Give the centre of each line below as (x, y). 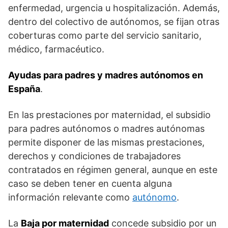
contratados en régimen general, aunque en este (113, 169)
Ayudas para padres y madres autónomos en (106, 75)
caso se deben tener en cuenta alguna (90, 183)
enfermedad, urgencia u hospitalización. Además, (114, 8)
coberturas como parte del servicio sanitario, (105, 35)
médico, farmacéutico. (56, 49)
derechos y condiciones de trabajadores (94, 156)
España (24, 89)
